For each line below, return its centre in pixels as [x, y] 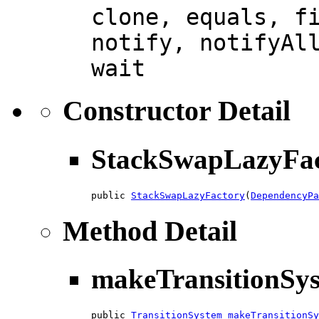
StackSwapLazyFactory [188, 195]
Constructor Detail [177, 111]
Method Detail [150, 231]
